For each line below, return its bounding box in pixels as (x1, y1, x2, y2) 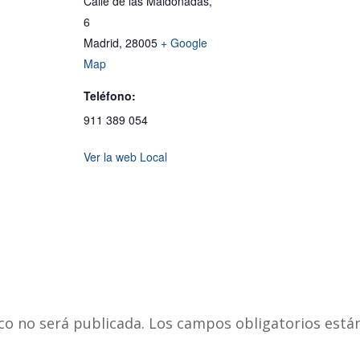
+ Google (161, 35, 207, 51)
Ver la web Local (84, 149, 167, 166)
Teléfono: (84, 88, 136, 104)
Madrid (84, 35, 119, 51)
